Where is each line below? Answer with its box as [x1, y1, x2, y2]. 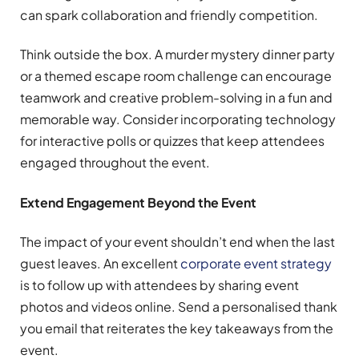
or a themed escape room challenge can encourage [20, 67, 332, 85]
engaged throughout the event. [20, 154, 210, 171]
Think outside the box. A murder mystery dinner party [20, 46, 335, 63]
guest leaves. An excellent [20, 254, 180, 272]
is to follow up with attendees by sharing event [20, 276, 299, 293]
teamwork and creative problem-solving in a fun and [20, 89, 333, 107]
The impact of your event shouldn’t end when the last [20, 232, 335, 250]
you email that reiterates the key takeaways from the [20, 319, 333, 337]
